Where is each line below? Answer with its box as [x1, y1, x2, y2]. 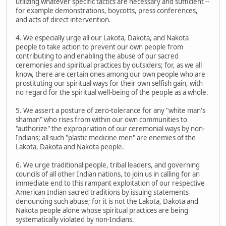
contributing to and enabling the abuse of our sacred [16, 51, 179, 61]
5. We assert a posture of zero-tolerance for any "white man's [16, 105, 205, 115]
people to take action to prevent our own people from [16, 42, 183, 51]
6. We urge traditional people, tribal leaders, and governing [16, 160, 200, 169]
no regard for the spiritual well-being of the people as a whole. [16, 87, 208, 97]
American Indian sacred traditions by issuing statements [16, 187, 189, 197]
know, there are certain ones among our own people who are [16, 69, 205, 79]
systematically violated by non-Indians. [16, 214, 134, 224]
